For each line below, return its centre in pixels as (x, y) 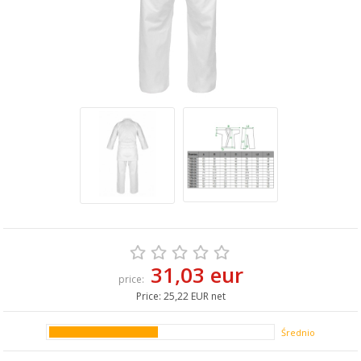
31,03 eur (197, 275)
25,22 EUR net (194, 296)
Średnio (298, 332)
